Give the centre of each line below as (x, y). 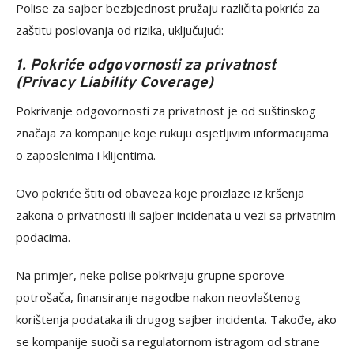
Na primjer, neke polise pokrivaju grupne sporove (150, 275)
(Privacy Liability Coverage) (115, 83)
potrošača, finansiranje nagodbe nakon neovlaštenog (158, 297)
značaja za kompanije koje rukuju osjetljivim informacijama (172, 133)
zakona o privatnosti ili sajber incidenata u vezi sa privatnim (176, 215)
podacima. (43, 237)
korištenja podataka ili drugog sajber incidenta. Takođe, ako (176, 319)
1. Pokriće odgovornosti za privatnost (146, 66)
